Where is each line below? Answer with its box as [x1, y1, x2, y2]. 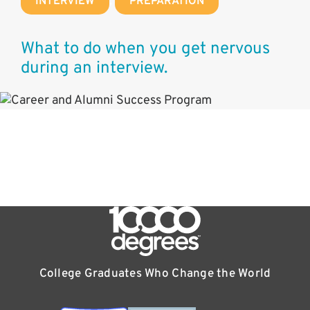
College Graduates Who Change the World [39, 266, 271, 282]
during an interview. [21, 58, 167, 79]
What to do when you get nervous [21, 39, 270, 60]
